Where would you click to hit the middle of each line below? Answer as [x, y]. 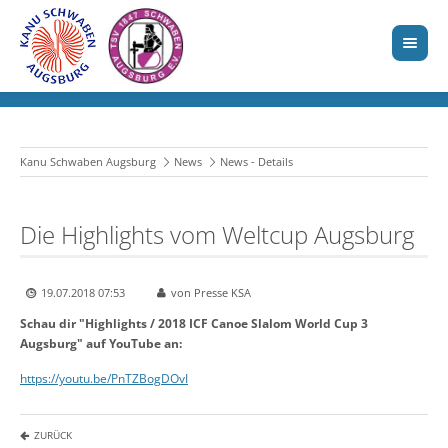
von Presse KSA [211, 293]
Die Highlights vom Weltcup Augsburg [217, 235]
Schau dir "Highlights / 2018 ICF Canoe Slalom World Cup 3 [194, 324]
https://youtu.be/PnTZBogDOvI [104, 379]
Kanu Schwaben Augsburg [88, 162]
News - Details [256, 162]
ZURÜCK [53, 435]
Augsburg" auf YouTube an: [101, 344]
